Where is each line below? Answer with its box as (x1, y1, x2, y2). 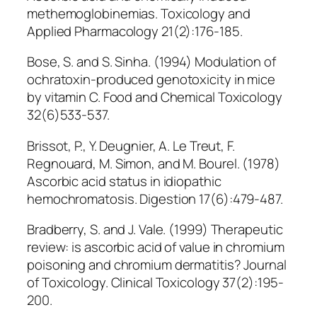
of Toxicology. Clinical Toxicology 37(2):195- (27, 273, 284, 292)
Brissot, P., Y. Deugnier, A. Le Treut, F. (27, 136, 235, 155)
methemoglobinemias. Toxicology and (27, 4, 250, 23)
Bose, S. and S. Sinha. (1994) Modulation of (27, 52, 276, 71)
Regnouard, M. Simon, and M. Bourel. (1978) (27, 154, 280, 173)
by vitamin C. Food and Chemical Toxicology (27, 88, 282, 107)
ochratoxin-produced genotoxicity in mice (27, 70, 275, 89)
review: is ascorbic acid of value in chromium (27, 238, 284, 257)
